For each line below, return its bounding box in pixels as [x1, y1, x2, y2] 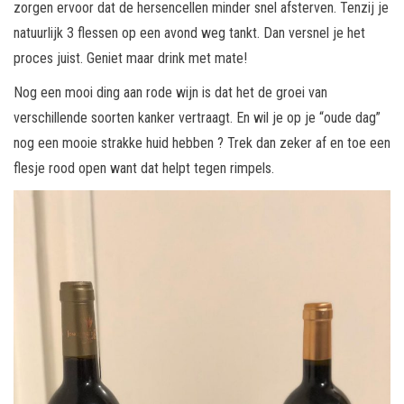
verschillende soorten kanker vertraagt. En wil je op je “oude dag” [14, 109, 381, 127]
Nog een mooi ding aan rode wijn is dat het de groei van [14, 84, 327, 102]
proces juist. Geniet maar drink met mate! [14, 50, 247, 68]
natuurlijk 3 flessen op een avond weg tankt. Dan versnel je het [14, 24, 365, 42]
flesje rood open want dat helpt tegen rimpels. [14, 160, 274, 178]
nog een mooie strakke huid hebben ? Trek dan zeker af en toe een [14, 134, 390, 152]
